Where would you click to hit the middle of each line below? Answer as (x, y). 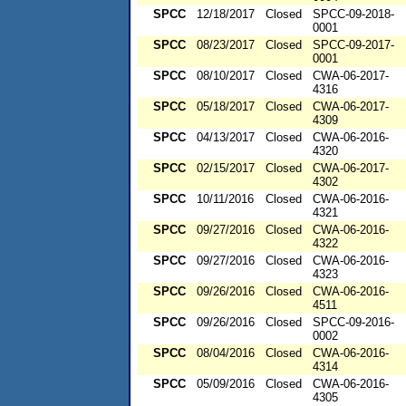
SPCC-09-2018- (353, 14)
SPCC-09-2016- (353, 323)
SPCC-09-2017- (353, 45)
